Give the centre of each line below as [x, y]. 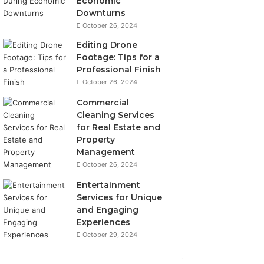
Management [106, 152]
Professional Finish [119, 70]
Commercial [103, 103]
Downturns [101, 13]
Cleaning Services [116, 115]
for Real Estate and [119, 127]
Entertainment [109, 185]
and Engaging [108, 210]
